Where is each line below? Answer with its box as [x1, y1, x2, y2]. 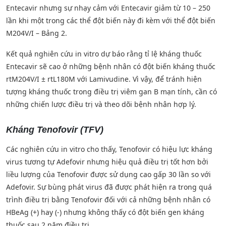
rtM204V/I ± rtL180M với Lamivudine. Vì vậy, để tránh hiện [6, 74, 202, 84]
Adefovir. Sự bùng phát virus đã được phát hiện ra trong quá [6, 182, 212, 192]
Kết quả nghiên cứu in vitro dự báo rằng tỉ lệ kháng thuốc [6, 48, 202, 59]
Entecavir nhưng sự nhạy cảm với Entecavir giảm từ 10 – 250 [6, 3, 210, 13]
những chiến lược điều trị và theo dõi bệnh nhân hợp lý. [6, 99, 196, 109]
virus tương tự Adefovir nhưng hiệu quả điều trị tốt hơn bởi [6, 156, 208, 166]
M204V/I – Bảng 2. [6, 28, 67, 38]
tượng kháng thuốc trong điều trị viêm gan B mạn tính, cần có [6, 86, 217, 96]
